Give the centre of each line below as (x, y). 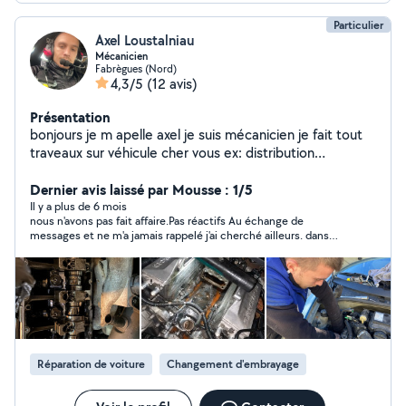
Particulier (358, 25)
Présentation (70, 117)
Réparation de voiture (91, 364)
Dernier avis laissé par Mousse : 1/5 (141, 189)
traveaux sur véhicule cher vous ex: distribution (172, 153)
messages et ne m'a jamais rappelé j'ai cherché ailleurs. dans (179, 235)
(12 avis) (172, 84)
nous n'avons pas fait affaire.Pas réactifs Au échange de (167, 221)
